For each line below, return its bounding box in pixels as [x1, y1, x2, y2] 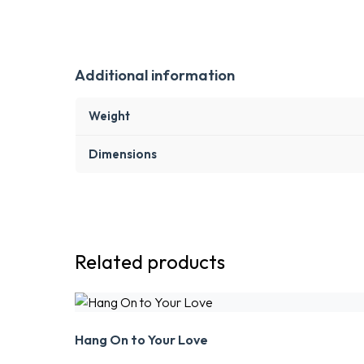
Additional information [75, 66, 235, 85]
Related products [75, 249, 225, 275]
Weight [89, 108, 130, 124]
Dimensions [89, 146, 157, 162]
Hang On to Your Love [75, 331, 208, 349]
